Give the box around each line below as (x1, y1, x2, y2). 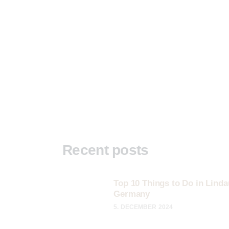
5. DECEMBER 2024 (113, 203, 173, 211)
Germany (113, 189, 150, 199)
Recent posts (62, 142, 149, 158)
